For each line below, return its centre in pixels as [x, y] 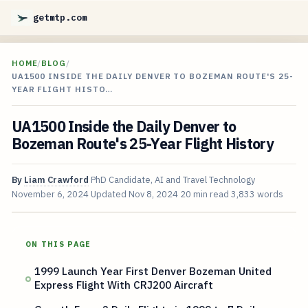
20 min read [204, 195]
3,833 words [257, 195]
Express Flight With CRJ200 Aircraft [124, 285]
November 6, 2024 [50, 195]
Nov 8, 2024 [153, 195]
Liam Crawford [56, 180]
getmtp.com [60, 18]
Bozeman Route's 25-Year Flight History [143, 144]
